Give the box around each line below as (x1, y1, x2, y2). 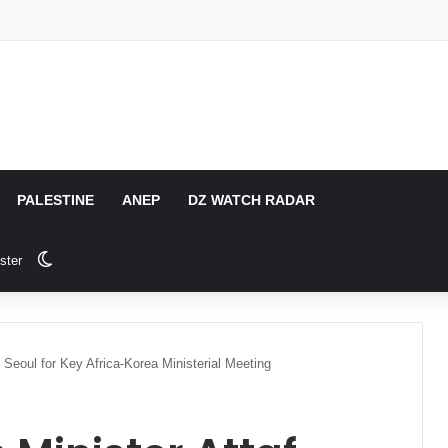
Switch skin (52, 251, 134, 268)
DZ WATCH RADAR (188, 192, 316, 208)
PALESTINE (17, 192, 95, 208)
